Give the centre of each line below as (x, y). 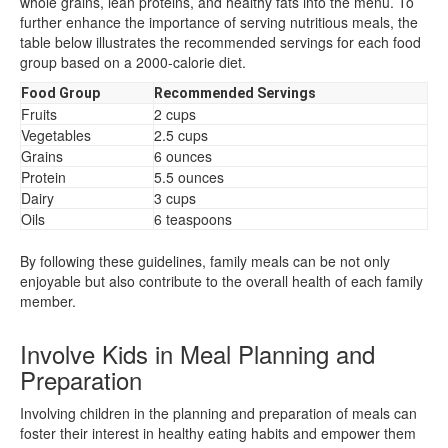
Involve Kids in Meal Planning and (197, 353)
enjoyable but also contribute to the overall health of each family (221, 280)
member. (48, 300)
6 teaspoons (193, 218)
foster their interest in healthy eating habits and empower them (218, 432)
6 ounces (183, 155)
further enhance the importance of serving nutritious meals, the (219, 21)
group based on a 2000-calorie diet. (133, 61)
